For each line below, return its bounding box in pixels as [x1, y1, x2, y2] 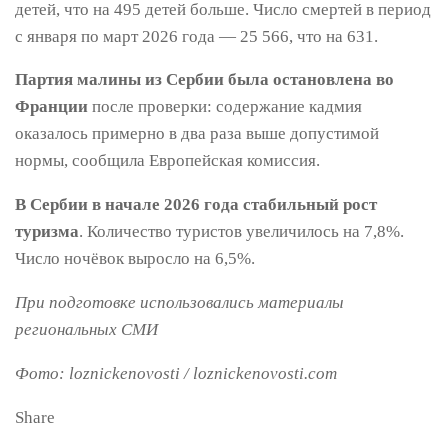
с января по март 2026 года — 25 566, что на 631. [15, 26, 378, 46]
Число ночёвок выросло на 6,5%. [15, 249, 255, 269]
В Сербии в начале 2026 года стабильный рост [15, 195, 377, 215]
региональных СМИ [15, 320, 158, 340]
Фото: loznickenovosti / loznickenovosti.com [15, 364, 337, 384]
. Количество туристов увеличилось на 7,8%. [79, 222, 404, 242]
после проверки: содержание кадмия [88, 97, 362, 117]
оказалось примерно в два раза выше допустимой [15, 124, 379, 144]
